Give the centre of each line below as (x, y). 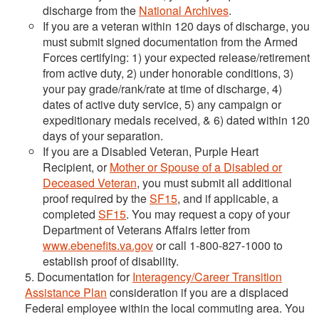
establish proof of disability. (111, 261)
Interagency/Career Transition (207, 276)
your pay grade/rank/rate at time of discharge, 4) (162, 88)
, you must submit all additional (214, 182)
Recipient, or (76, 167)
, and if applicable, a (228, 198)
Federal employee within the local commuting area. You (165, 308)
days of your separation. (103, 135)
